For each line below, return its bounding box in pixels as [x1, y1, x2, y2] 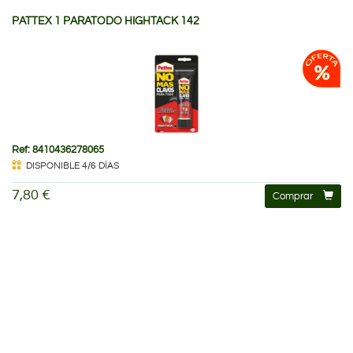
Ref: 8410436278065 [12, 143, 104, 155]
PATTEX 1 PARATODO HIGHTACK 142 [12, 15, 199, 27]
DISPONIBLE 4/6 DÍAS [26, 160, 119, 171]
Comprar [273, 190, 313, 202]
